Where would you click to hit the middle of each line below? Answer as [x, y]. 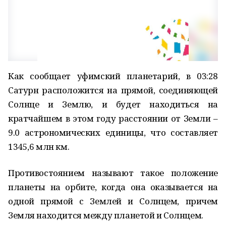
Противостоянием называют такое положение [113, 173]
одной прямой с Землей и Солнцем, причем [113, 201]
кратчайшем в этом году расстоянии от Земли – [113, 118]
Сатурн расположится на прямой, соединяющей [113, 90]
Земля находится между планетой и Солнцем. [106, 215]
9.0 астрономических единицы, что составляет [113, 132]
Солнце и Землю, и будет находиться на [113, 104]
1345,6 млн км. [39, 147]
